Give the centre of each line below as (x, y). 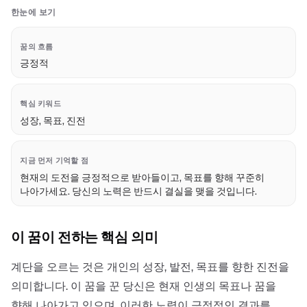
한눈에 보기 (34, 12)
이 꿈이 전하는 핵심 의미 (85, 237)
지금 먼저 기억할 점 (54, 160)
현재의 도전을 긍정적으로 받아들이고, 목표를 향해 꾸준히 (143, 177)
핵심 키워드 (40, 103)
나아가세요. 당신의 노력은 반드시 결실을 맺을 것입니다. (139, 191)
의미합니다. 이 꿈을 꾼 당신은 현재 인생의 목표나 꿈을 (144, 286)
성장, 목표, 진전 (53, 120)
